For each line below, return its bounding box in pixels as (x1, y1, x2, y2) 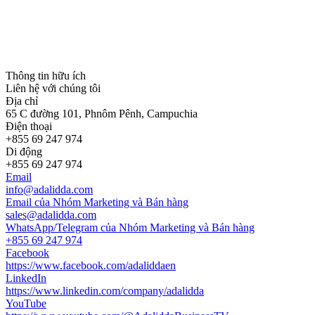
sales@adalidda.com (6, 209, 96, 221)
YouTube (6, 297, 46, 309)
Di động (6, 146, 42, 157)
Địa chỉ (6, 95, 38, 107)
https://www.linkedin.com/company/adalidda (6, 285, 204, 297)
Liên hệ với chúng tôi (6, 82, 101, 94)
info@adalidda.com (6, 184, 93, 195)
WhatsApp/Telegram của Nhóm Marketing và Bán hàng (6, 221, 255, 233)
